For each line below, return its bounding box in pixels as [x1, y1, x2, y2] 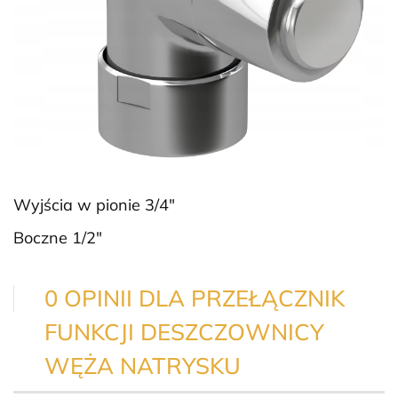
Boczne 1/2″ [13, 227, 102, 248]
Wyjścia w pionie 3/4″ [13, 194, 175, 215]
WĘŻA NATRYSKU [44, 350, 241, 379]
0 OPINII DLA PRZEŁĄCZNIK [44, 283, 345, 312]
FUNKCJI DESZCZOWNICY [44, 316, 324, 346]
